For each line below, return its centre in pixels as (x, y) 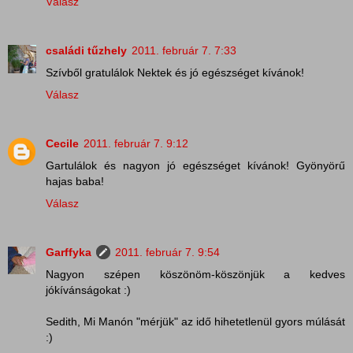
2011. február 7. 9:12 (136, 143)
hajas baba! (75, 181)
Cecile (62, 143)
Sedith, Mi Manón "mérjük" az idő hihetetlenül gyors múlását (195, 321)
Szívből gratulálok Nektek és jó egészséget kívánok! (175, 72)
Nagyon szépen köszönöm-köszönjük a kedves (195, 274)
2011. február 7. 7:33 (184, 50)
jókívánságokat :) (88, 290)
